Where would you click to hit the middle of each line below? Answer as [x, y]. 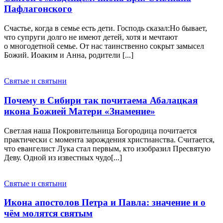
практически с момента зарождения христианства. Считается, [109, 139]
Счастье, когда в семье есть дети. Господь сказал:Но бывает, [106, 28]
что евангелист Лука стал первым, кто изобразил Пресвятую [107, 148]
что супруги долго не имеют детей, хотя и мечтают [91, 37]
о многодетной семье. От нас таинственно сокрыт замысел [104, 46]
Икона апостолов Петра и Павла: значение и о [105, 203]
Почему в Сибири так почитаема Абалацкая [101, 100]
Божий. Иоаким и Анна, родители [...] [69, 55]
